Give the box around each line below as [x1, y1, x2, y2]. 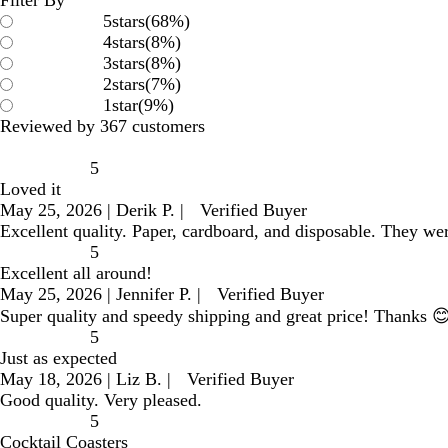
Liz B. [116, 368, 162, 389]
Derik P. [116, 199, 175, 220]
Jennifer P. [116, 283, 192, 304]
